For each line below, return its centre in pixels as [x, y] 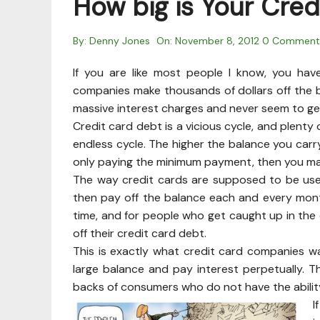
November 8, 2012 [217, 40]
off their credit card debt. [140, 233]
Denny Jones [120, 40]
